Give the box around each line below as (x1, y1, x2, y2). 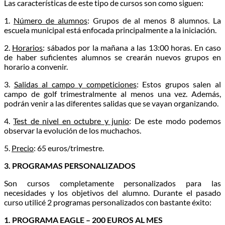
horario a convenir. (4, 61, 68, 71)
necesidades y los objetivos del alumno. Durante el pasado (4, 187, 221, 197)
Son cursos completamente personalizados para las (4, 178, 221, 188)
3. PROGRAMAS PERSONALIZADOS (4, 160, 136, 170)
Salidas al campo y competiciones (14, 79, 137, 89)
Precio (12, 143, 34, 153)
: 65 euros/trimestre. (34, 143, 104, 153)
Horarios (12, 42, 43, 52)
